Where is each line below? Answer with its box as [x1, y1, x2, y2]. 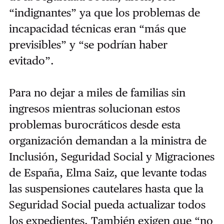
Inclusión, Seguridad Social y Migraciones [8, 149, 214, 163]
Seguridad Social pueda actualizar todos [8, 197, 205, 211]
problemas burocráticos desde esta [8, 117, 180, 131]
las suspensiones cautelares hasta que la [8, 181, 203, 195]
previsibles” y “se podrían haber [8, 37, 167, 51]
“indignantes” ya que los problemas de [8, 5, 200, 19]
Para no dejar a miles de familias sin [8, 85, 185, 99]
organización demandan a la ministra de [8, 133, 206, 147]
